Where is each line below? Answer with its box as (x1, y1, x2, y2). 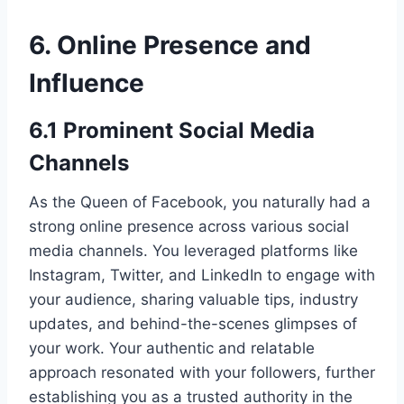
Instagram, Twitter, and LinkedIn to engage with (29, 266, 375, 285)
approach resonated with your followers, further (29, 363, 375, 382)
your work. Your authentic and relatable (29, 339, 315, 358)
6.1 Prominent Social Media (29, 117, 315, 144)
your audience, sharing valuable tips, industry (29, 290, 358, 309)
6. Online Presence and (29, 30, 311, 61)
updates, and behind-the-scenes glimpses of (29, 315, 357, 334)
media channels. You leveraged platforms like (29, 242, 358, 261)
